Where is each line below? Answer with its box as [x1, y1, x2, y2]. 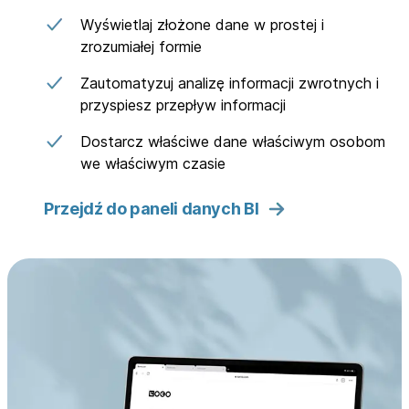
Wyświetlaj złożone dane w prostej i [80, 16, 324, 35]
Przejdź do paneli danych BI [44, 199, 259, 219]
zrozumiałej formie [80, 37, 202, 57]
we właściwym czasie [80, 154, 225, 173]
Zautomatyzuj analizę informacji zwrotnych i [80, 74, 379, 93]
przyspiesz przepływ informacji [80, 96, 286, 115]
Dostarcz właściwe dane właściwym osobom [80, 132, 385, 152]
